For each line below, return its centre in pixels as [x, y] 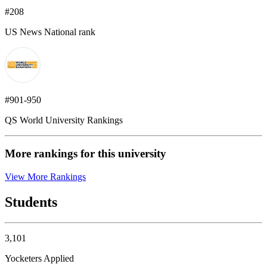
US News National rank [50, 32]
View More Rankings [45, 177]
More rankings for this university [86, 154]
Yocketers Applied [39, 258]
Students [31, 202]
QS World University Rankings [64, 120]
